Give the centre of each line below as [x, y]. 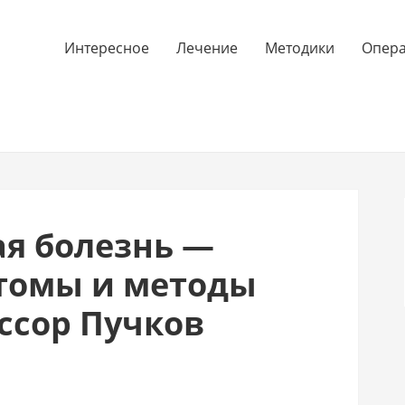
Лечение [207, 48]
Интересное [107, 48]
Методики [300, 48]
